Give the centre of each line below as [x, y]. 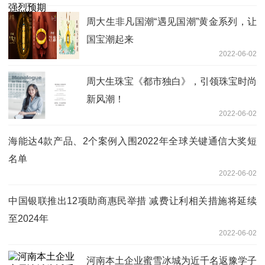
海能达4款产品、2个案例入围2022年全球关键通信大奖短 [132, 141]
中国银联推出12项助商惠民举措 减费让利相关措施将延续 [132, 201]
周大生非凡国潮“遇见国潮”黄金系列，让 [172, 21]
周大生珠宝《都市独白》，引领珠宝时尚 [172, 81]
